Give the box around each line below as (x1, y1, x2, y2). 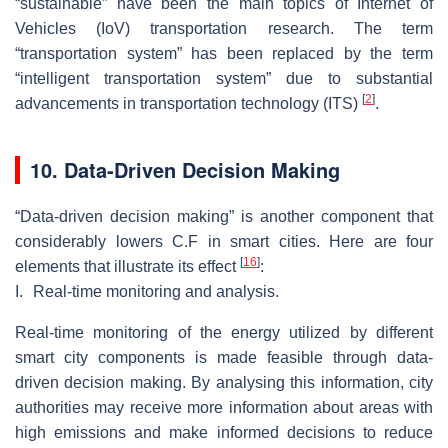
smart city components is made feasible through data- (15, 349, 433, 367)
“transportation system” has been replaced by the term (15, 45, 433, 63)
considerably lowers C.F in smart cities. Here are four (15, 233, 433, 251)
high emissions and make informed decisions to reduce (15, 424, 433, 442)
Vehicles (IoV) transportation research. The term (15, 20, 433, 38)
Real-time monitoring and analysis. (33, 283, 279, 301)
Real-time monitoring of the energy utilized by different (15, 324, 433, 342)
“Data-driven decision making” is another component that (15, 208, 433, 226)
